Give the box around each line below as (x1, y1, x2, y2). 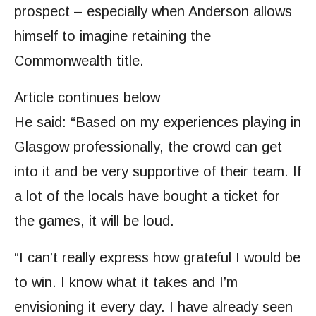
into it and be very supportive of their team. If (14, 164, 301, 180)
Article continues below (14, 90, 160, 106)
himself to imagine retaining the (14, 28, 211, 44)
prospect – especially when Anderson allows (14, 4, 292, 20)
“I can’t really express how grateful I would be (14, 250, 300, 266)
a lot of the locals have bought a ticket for (14, 188, 280, 205)
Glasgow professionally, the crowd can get (14, 139, 282, 155)
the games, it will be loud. (14, 213, 174, 229)
